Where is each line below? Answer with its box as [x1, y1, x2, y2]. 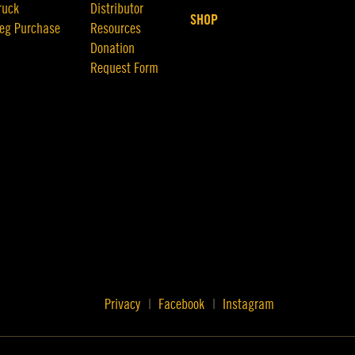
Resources [90, 21, 142, 36]
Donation [90, 41, 136, 55]
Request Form [90, 61, 159, 75]
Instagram [222, 297, 274, 311]
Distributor [90, 2, 144, 16]
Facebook [158, 297, 204, 311]
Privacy [104, 297, 140, 311]
